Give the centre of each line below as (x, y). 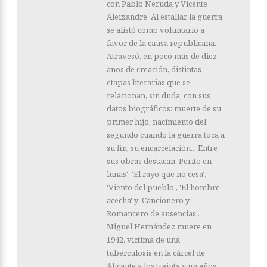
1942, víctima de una (143, 240)
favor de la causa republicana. (162, 43)
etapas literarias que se (148, 83)
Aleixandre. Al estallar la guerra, (165, 17)
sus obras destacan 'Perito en (159, 161)
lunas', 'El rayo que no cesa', (156, 174)
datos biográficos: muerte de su (164, 109)
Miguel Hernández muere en (159, 227)
